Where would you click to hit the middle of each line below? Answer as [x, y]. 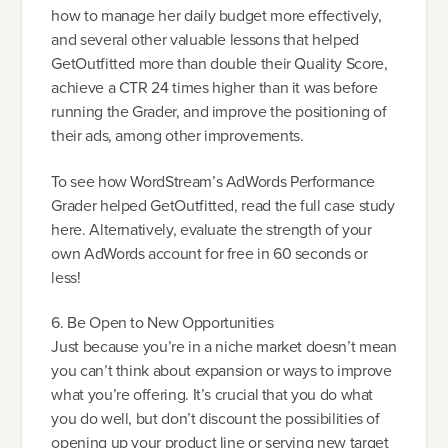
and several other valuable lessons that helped [205, 40]
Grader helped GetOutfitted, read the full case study [223, 205]
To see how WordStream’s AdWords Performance [213, 181]
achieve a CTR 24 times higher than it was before [214, 88]
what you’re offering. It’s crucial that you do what [212, 395]
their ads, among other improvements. [177, 136]
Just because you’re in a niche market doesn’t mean [224, 347]
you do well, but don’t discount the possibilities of [215, 419]
